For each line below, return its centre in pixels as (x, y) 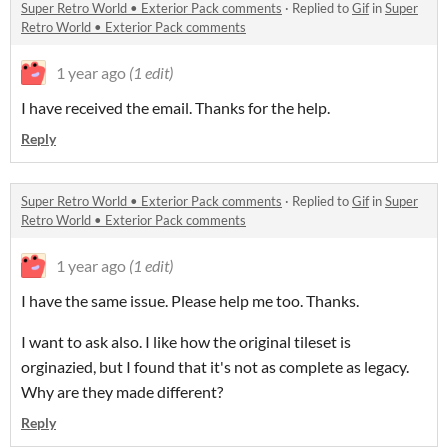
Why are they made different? (122, 392)
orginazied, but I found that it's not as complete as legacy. (215, 367)
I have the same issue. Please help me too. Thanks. (190, 301)
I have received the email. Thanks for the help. (175, 108)
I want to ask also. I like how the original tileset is (186, 342)
